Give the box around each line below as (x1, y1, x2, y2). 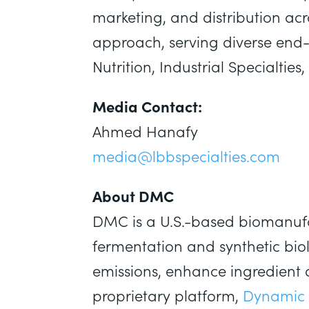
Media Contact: (92, 95, 203, 117)
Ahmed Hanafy (92, 120, 199, 142)
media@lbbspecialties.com (92, 145, 281, 167)
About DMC (92, 185, 175, 207)
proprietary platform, (92, 284, 243, 306)
